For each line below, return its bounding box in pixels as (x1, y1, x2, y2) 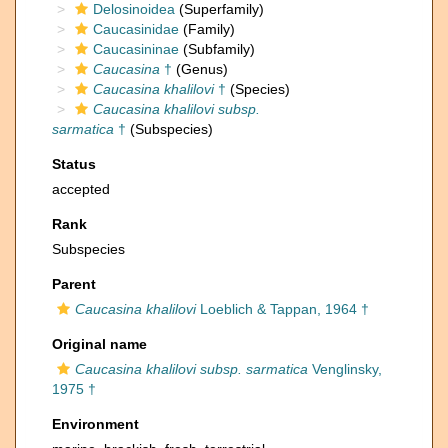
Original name (52, 336, 147, 352)
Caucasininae (93, 41, 179, 57)
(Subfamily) (179, 41, 255, 57)
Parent (52, 276, 96, 292)
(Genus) (172, 61, 228, 77)
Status (52, 156, 96, 172)
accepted (52, 181, 110, 197)
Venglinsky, (308, 361, 382, 377)
